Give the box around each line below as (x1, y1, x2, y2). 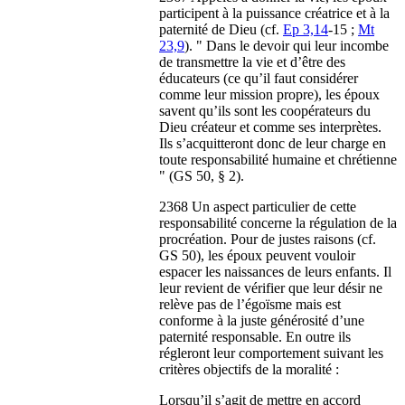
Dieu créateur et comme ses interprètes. (159, 118, 381, 135)
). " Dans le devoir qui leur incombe (184, 37, 389, 53)
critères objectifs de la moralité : (159, 361, 339, 377)
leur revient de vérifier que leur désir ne (159, 279, 382, 296)
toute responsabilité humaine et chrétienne (159, 151, 397, 167)
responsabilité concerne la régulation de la (159, 214, 397, 231)
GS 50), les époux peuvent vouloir (159, 247, 355, 263)
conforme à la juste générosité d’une (159, 312, 364, 328)
